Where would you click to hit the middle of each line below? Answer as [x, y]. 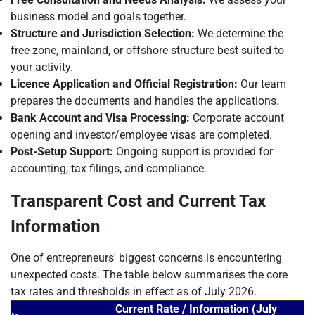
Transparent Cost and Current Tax [138, 201]
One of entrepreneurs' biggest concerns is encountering [146, 258]
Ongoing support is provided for [193, 152]
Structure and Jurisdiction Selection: [103, 33]
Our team [262, 84]
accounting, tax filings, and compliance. [109, 168]
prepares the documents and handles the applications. [145, 101]
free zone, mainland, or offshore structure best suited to [147, 50]
